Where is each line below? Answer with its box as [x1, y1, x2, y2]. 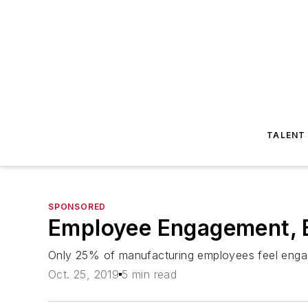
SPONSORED [48, 201, 107, 212]
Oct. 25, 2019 [48, 267, 120, 282]
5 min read [122, 267, 177, 282]
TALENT [267, 130, 306, 140]
